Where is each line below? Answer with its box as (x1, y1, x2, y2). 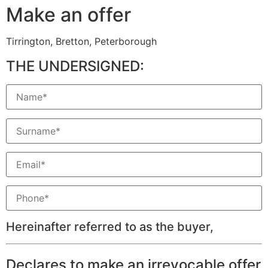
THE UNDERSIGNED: (6, 57, 144, 75)
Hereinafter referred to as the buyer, (6, 219, 214, 234)
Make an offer (6, 3, 131, 27)
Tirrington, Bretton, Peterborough (6, 35, 157, 48)
